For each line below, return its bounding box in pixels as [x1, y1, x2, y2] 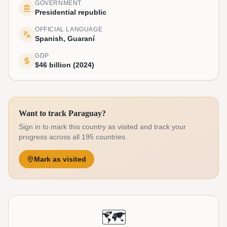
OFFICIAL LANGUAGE [35, 26, 103, 33]
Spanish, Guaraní [35, 34, 95, 43]
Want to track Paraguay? [19, 109, 106, 118]
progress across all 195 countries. [19, 133, 127, 141]
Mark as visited [34, 155, 86, 163]
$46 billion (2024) [35, 61, 94, 69]
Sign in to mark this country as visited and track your [19, 123, 186, 131]
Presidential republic [35, 8, 106, 16]
